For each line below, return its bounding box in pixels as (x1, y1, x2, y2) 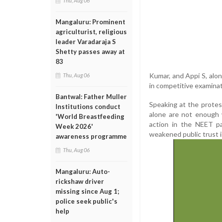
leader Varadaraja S (55, 38, 116, 46)
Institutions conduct (55, 103, 120, 111)
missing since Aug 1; (55, 187, 119, 195)
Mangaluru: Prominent (55, 18, 125, 26)
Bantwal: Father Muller (55, 93, 127, 101)
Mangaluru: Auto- (55, 167, 110, 175)
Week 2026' (55, 122, 93, 130)
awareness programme (55, 132, 127, 140)
